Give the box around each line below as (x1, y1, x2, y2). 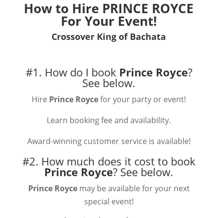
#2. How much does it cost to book (22, 154, 196, 168)
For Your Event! (61, 12, 157, 30)
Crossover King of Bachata (52, 31, 166, 42)
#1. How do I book (25, 65, 119, 79)
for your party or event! (100, 94, 186, 105)
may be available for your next (77, 183, 190, 194)
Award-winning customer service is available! (27, 136, 191, 146)
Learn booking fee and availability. (47, 115, 171, 126)
